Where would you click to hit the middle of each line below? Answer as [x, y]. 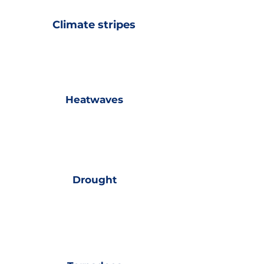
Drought [94, 180]
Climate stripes [94, 25]
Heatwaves [94, 100]
